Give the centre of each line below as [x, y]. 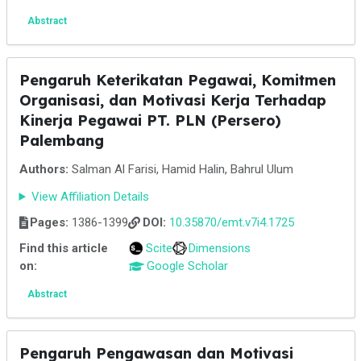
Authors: [44, 169]
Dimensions [220, 248]
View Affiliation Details [91, 197]
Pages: [49, 222]
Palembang [61, 141]
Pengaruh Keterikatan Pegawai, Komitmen [177, 80]
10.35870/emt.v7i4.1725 [231, 222]
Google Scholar [187, 266]
